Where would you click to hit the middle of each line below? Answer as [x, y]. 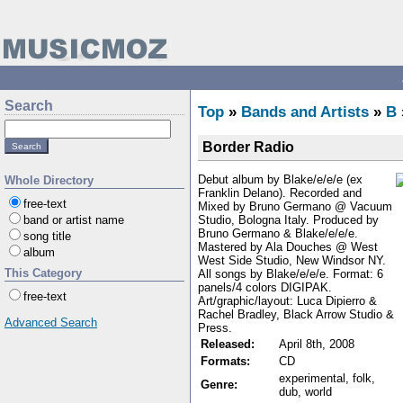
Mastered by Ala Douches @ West [288, 246]
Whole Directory [49, 180]
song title [47, 236]
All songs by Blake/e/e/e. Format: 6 [291, 273]
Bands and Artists [305, 112]
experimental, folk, [327, 378]
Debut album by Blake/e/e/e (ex [280, 179]
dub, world [305, 391]
